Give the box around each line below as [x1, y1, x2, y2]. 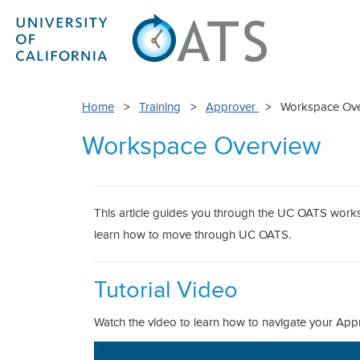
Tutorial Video [94, 280, 238, 302]
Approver [206, 101, 259, 113]
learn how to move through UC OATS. [94, 229, 291, 241]
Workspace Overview [82, 135, 321, 160]
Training [139, 101, 181, 113]
